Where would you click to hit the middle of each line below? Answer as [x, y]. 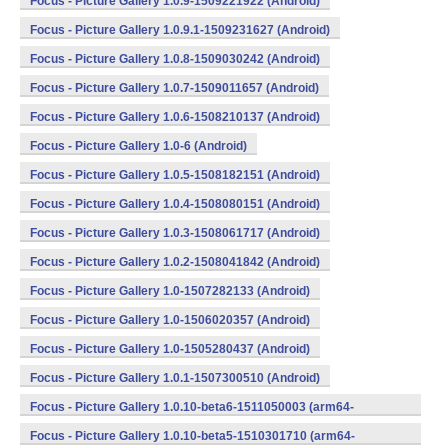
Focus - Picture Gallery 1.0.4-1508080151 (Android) [175, 204]
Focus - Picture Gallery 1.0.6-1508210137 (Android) [175, 117]
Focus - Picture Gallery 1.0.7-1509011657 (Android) [174, 88]
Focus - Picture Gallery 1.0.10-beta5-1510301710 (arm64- [192, 436]
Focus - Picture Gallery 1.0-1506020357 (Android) [170, 320]
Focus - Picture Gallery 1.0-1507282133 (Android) [170, 291]
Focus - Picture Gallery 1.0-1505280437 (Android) [170, 349]
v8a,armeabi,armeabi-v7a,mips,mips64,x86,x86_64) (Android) [205, 429]
